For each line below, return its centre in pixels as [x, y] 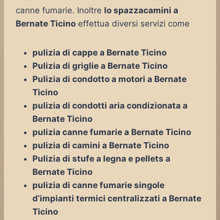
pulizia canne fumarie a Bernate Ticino [112, 132]
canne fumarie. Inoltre [60, 10]
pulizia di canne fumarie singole [98, 185]
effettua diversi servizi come [133, 24]
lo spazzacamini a [141, 10]
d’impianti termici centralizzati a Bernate [117, 198]
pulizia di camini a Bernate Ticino [101, 145]
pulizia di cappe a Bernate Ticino [99, 53]
